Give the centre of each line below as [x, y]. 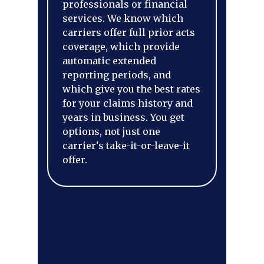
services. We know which [123, 18]
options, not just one [111, 131]
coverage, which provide [121, 47]
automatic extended [109, 61]
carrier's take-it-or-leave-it [126, 146]
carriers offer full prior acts [129, 32]
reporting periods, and [117, 75]
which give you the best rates [131, 89]
